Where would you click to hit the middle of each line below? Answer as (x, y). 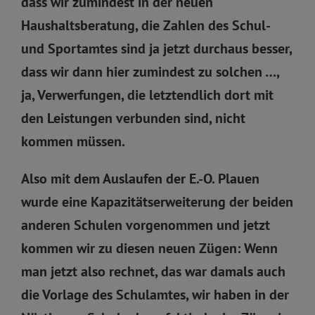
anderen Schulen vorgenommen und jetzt (146, 225)
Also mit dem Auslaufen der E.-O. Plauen (140, 178)
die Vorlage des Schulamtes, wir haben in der (155, 294)
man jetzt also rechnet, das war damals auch (153, 271)
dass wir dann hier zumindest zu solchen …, (150, 71)
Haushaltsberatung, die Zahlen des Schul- (145, 25)
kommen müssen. (73, 141)
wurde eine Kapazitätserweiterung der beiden (157, 201)
